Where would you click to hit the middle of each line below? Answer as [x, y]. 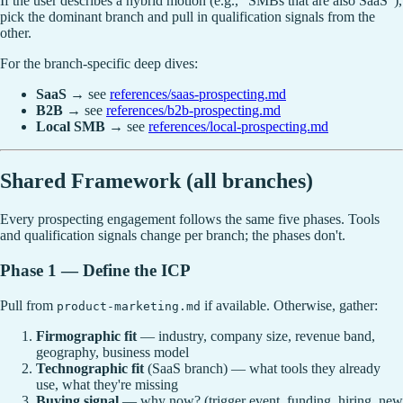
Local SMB [71, 127]
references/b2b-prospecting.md [193, 111]
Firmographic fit [86, 336]
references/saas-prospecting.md [198, 94]
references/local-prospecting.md [238, 127]
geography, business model [112, 352]
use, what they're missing [107, 384]
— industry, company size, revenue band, [256, 336]
